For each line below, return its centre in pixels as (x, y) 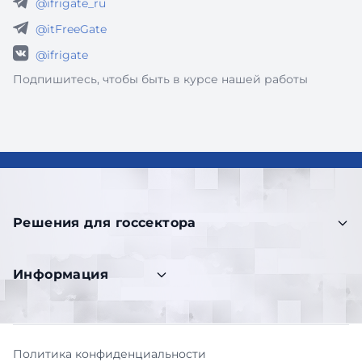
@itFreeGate (71, 29)
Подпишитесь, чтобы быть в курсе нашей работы (160, 79)
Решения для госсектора (105, 223)
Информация (61, 274)
